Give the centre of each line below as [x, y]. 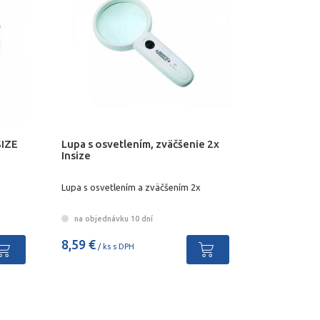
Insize [76, 155]
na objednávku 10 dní [112, 218]
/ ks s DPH [115, 246]
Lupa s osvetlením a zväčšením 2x [131, 187]
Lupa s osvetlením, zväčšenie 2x [140, 144]
